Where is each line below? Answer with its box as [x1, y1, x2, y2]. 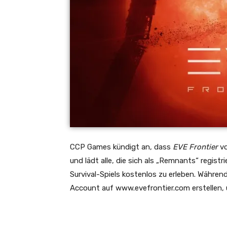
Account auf [70, 183, 116, 193]
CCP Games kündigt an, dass [70, 142, 173, 152]
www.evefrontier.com [116, 183, 190, 193]
